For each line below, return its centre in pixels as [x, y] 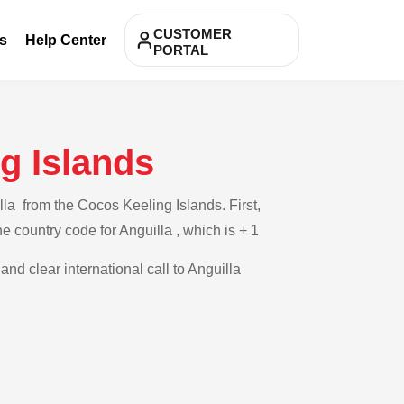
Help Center [66, 40]
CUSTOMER [193, 34]
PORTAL [181, 50]
